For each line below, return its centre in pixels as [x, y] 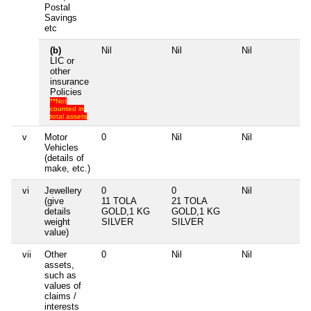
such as [60, 275]
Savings [61, 17]
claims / [60, 296]
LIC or [62, 60]
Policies [66, 92]
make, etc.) [67, 168]
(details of [64, 158]
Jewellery [63, 190]
